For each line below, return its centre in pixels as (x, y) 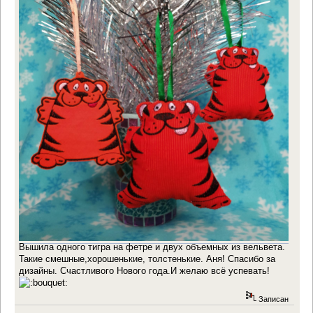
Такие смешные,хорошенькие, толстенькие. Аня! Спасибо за (147, 259)
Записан (272, 299)
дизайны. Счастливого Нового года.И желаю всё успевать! (145, 270)
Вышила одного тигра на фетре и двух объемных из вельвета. (152, 247)
